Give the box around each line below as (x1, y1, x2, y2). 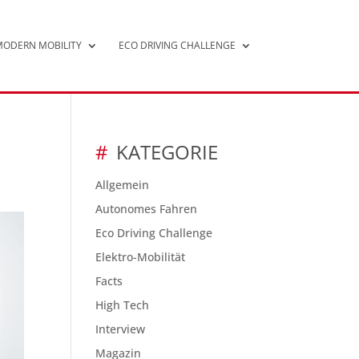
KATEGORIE (116, 139, 219, 165)
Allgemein (95, 177, 150, 192)
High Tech (95, 297, 150, 313)
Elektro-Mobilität (95, 249, 186, 264)
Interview (95, 321, 146, 337)
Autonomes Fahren (95, 201, 198, 216)
